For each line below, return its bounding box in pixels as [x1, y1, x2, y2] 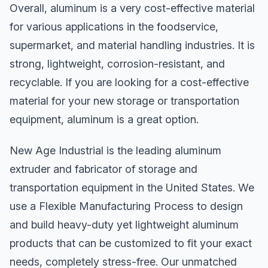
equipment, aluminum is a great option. [10, 112, 199, 126]
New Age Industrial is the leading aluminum [10, 144, 221, 157]
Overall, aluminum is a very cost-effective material [10, 1, 255, 14]
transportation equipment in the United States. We [10, 181, 254, 194]
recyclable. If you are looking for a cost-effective [10, 75, 249, 89]
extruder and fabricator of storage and [10, 163, 197, 176]
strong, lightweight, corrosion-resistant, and [10, 57, 225, 70]
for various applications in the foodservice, [10, 20, 218, 33]
